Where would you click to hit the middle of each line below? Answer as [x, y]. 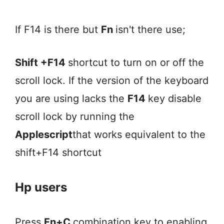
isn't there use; [150, 29]
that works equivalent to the [139, 134]
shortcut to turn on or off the [136, 62]
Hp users [41, 187]
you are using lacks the [71, 98]
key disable [175, 98]
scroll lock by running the [75, 116]
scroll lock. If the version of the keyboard [112, 80]
